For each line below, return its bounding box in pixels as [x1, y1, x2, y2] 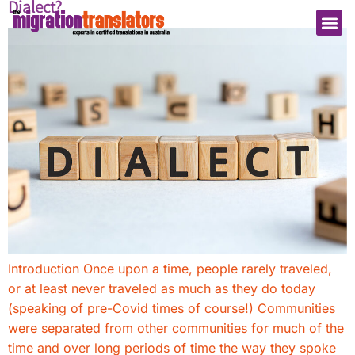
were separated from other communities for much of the [8, 320, 344, 337]
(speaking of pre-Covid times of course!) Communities [8, 300, 335, 317]
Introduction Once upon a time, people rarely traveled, [8, 261, 332, 277]
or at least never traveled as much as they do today [8, 281, 315, 297]
